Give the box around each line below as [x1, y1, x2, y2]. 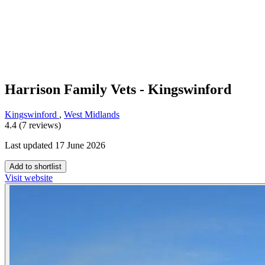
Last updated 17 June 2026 [5, 140, 105, 151]
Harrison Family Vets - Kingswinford [5, 82, 231, 98]
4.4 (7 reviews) [5, 120, 61, 131]
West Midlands [64, 109, 119, 120]
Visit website [5, 173, 53, 183]
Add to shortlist [9, 162, 62, 172]
